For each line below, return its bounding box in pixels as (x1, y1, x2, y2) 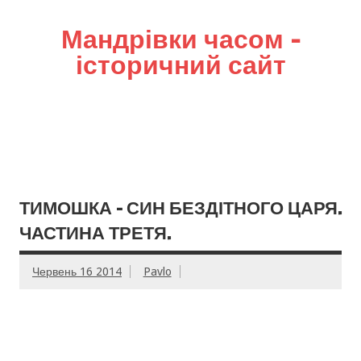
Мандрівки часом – (60, 20, 301, 57)
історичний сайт (75, 46, 286, 83)
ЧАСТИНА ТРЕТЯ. (19, 220, 171, 246)
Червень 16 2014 (32, 265, 122, 279)
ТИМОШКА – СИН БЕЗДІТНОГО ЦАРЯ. (19, 195, 342, 221)
